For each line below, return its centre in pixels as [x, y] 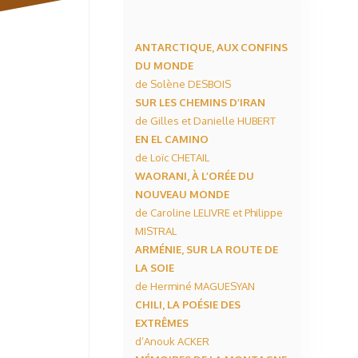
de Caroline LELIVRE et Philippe [209, 213]
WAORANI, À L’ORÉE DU [195, 176]
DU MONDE [164, 66]
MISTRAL [156, 231]
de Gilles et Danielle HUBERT [205, 121]
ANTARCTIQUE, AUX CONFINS [211, 47]
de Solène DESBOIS [183, 84]
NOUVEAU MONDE [182, 194]
